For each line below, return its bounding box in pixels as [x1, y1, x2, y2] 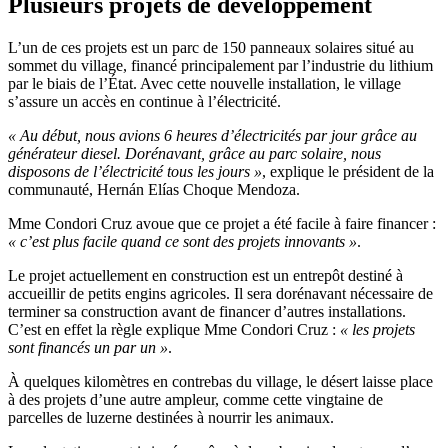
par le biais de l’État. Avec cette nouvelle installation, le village [8, 74, 401, 92]
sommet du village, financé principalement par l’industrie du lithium [8, 56, 433, 74]
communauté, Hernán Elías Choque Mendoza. [8, 180, 300, 198]
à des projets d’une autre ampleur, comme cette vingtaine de [8, 390, 383, 408]
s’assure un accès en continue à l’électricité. [8, 92, 281, 110]
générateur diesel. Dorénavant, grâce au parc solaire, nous [8, 144, 381, 162]
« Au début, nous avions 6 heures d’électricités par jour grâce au [8, 126, 417, 144]
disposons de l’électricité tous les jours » [8, 162, 262, 180]
